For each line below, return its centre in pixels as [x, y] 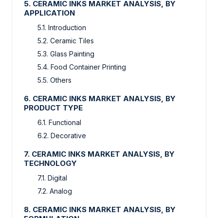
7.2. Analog [55, 191]
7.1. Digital [52, 178]
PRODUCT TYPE [53, 108]
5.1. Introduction [62, 28]
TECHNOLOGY [50, 163]
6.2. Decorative [62, 136]
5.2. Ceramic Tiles [66, 41]
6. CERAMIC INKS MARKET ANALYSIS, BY [100, 99]
